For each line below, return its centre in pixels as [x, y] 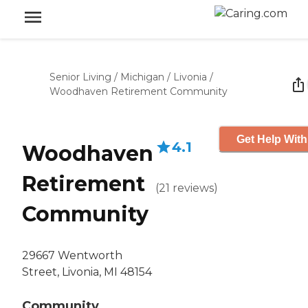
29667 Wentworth [72, 256]
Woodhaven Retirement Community [139, 91]
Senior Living [80, 77]
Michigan [142, 77]
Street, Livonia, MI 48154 [87, 272]
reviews [193, 188]
